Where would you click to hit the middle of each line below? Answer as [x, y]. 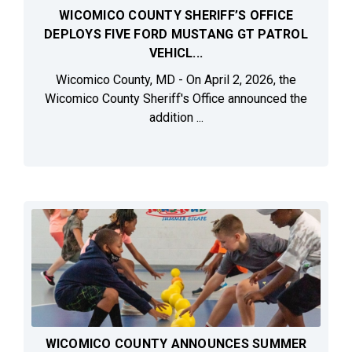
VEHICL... [176, 53]
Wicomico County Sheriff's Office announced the [176, 99]
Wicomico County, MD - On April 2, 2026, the [176, 80]
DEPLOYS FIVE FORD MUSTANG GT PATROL [176, 35]
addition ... [176, 118]
